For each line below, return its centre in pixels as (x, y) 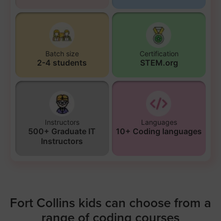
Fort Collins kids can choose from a (110, 203)
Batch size (62, 53)
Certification (159, 53)
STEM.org (159, 62)
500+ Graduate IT (62, 131)
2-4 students (62, 62)
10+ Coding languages (159, 131)
